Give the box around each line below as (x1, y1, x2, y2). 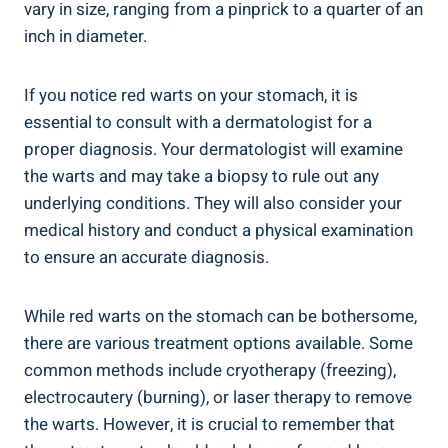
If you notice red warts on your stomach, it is (24, 82, 358, 108)
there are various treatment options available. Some (24, 330, 413, 356)
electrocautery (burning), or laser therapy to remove (24, 384, 412, 410)
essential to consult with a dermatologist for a (24, 109, 372, 135)
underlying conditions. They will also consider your (24, 190, 402, 216)
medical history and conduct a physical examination (24, 217, 413, 243)
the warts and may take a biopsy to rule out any (24, 163, 379, 189)
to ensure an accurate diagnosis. (24, 244, 269, 270)
